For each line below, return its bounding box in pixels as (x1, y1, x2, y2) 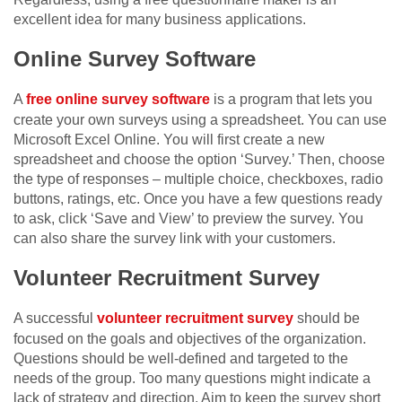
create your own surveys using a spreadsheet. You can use (13, 112, 387, 128)
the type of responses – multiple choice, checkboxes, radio (13, 171, 383, 188)
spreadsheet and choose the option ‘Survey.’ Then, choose (13, 152, 385, 168)
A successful (13, 310, 97, 327)
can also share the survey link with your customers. (13, 231, 336, 247)
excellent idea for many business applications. (13, 12, 306, 28)
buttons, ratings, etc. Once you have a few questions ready (13, 191, 382, 207)
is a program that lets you (210, 92, 372, 108)
